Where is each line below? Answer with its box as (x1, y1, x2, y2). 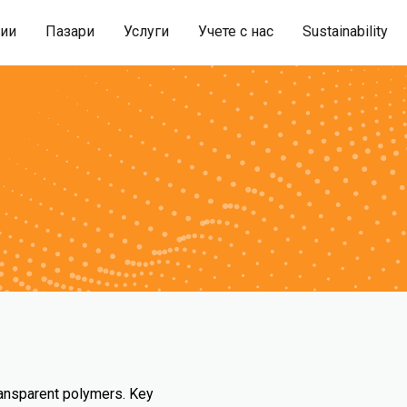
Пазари (45, 23, 94, 40)
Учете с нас (198, 23, 273, 40)
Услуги (124, 23, 169, 40)
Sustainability (303, 23, 388, 40)
